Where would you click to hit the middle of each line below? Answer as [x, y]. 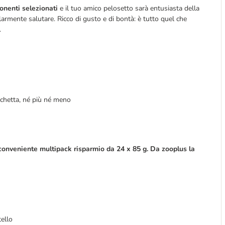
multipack [57, 149]
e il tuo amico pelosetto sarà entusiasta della [129, 8]
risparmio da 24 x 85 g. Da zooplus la [134, 149]
